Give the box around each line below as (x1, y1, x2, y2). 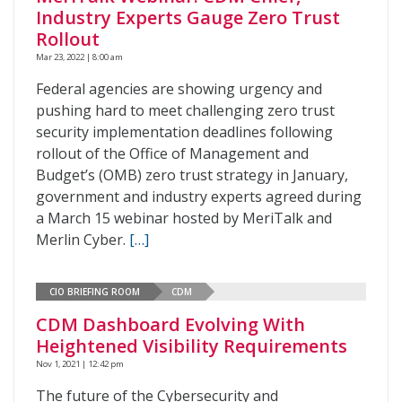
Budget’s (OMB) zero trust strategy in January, (36, 165, 348, 185)
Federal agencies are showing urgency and (36, 79, 322, 99)
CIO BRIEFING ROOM (49, 284, 140, 298)
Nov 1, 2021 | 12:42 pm (36, 358, 124, 370)
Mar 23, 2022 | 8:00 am (36, 51, 123, 63)
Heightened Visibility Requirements (36, 334, 347, 358)
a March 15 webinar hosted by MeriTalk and (36, 208, 332, 228)
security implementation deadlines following (36, 122, 333, 142)
